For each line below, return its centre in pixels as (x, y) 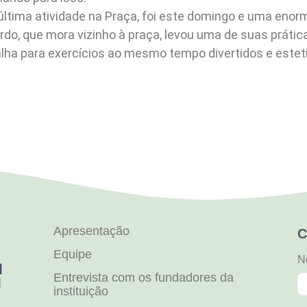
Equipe (72, 255)
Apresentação (91, 231)
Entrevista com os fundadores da (143, 278)
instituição (81, 292)
